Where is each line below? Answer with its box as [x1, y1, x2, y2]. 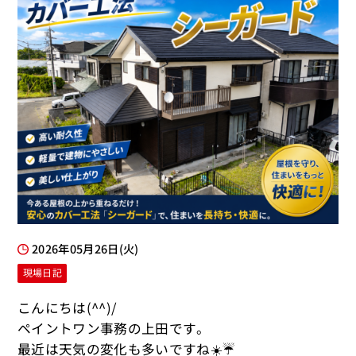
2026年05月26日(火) [32, 240, 139, 257]
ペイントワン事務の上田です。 [17, 319, 211, 339]
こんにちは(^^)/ [17, 298, 118, 318]
